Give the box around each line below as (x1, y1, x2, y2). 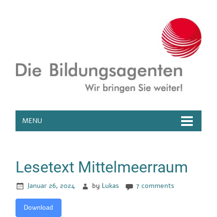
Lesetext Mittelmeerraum (15, 158, 188, 177)
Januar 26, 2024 (27, 181, 75, 191)
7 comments (136, 181, 175, 191)
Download (24, 202, 53, 212)
